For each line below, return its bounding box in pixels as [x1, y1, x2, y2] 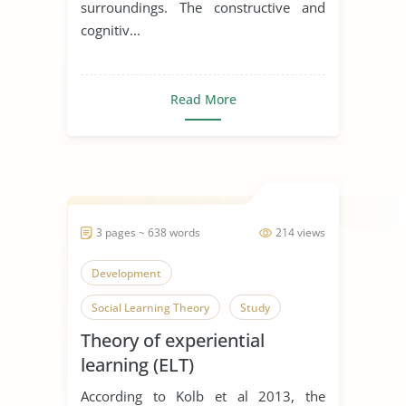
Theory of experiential [81, 327, 265, 353]
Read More [169, 90, 237, 108]
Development [92, 265, 161, 281]
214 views [275, 224, 325, 240]
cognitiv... [81, 20, 140, 39]
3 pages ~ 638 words [96, 224, 200, 240]
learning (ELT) [81, 352, 194, 377]
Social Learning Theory [92, 299, 209, 315]
